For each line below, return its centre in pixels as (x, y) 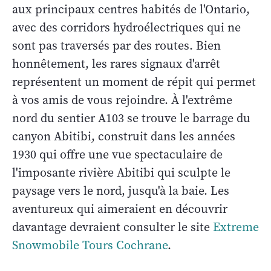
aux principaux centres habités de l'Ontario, (131, 10)
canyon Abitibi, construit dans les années (124, 137)
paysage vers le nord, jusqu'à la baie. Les (121, 191)
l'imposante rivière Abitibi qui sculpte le (121, 173)
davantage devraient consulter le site (113, 227)
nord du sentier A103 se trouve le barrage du (131, 119)
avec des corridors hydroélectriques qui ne (126, 28)
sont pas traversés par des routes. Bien (116, 46)
